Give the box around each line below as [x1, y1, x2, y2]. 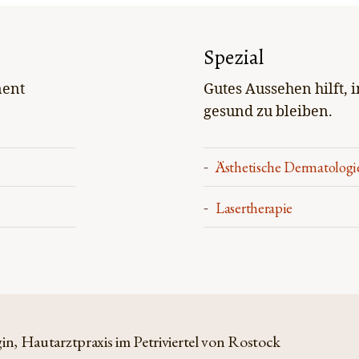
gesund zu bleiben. [204, 103, 333, 121]
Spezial [204, 44, 264, 71]
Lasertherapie [216, 199, 293, 217]
